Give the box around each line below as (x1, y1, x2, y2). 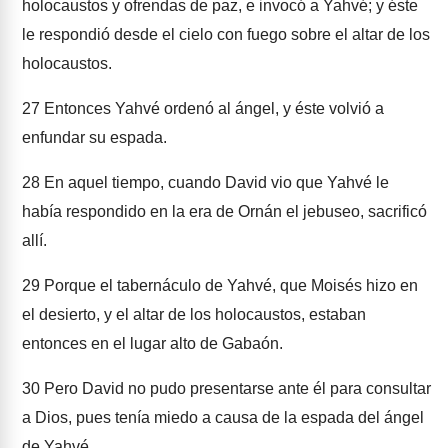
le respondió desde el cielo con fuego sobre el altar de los (22, 26, 430, 43)
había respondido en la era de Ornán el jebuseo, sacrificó (22, 203, 427, 220)
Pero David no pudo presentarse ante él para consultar (40, 380, 431, 397)
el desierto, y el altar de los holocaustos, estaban (22, 306, 366, 323)
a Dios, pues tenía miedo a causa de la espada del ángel (22, 409, 424, 426)
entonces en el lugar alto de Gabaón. (22, 335, 283, 352)
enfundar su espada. (22, 129, 167, 146)
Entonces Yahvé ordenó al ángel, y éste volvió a (40, 100, 384, 117)
